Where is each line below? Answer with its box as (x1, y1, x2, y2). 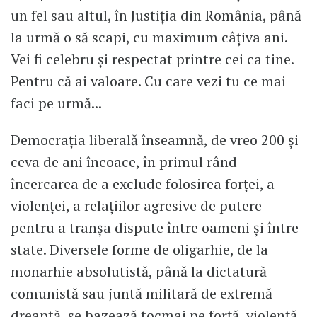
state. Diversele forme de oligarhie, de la (11, 240, 268, 260)
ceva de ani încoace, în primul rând (11, 152, 237, 172)
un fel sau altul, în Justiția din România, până (11, 6, 301, 25)
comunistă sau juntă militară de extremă (11, 284, 272, 304)
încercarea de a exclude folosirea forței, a (11, 174, 275, 194)
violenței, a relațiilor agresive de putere (11, 196, 262, 216)
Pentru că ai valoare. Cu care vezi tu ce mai (11, 71, 286, 91)
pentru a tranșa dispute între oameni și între (11, 218, 299, 238)
